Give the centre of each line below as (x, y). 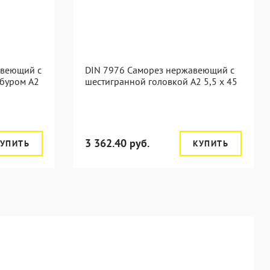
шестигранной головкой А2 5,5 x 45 (161, 81)
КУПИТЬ (210, 143)
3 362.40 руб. (117, 143)
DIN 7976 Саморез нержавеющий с (160, 70)
